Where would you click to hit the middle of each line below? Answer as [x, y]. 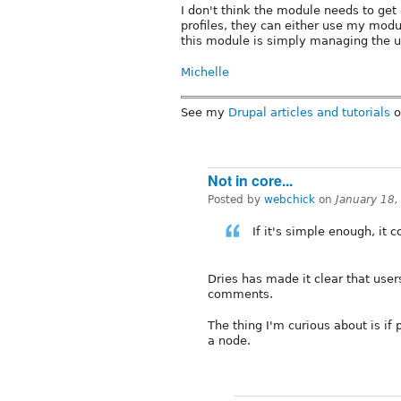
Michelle [205, 73]
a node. [229, 340]
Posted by [236, 199]
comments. [240, 294]
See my [205, 112]
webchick [290, 199]
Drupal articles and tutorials [309, 112]
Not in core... [250, 180]
